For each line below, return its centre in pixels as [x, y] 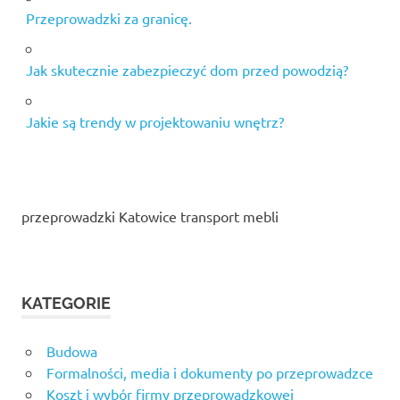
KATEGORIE [66, 303]
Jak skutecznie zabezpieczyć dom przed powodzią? [187, 69]
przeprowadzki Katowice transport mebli [150, 216]
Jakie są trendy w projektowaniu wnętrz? [154, 121]
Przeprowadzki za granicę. [108, 17]
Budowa [71, 350]
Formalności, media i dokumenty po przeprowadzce [209, 372]
